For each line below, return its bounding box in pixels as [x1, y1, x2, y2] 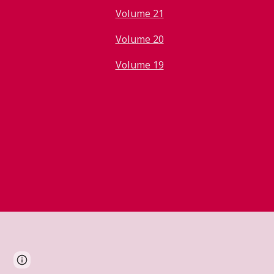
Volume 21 [115, 7, 164, 20]
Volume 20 [115, 32, 164, 46]
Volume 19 [115, 58, 164, 72]
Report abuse [38, 255, 86, 264]
